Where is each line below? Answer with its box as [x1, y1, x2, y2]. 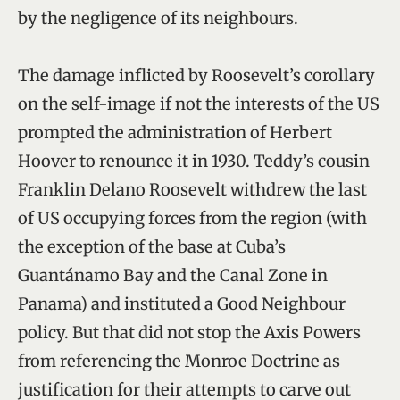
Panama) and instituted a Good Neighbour [18, 293, 346, 314]
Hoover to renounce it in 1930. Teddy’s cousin [18, 150, 370, 171]
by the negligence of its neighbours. [18, 7, 298, 29]
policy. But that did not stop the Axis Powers [18, 321, 361, 343]
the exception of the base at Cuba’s [18, 236, 286, 257]
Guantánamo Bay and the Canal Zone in [18, 264, 328, 286]
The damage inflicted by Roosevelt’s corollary [18, 64, 375, 86]
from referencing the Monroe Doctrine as [18, 350, 340, 371]
